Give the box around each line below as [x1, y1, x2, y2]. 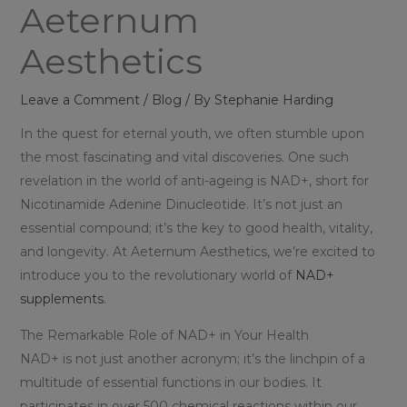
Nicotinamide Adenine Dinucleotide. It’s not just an [19, 196, 342, 213]
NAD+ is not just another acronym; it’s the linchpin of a [19, 351, 365, 368]
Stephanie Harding [213, 92, 333, 109]
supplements [19, 291, 104, 308]
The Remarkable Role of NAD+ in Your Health [19, 327, 309, 344]
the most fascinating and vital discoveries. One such [19, 149, 349, 166]
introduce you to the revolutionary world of [19, 267, 295, 284]
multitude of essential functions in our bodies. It [19, 374, 322, 392]
